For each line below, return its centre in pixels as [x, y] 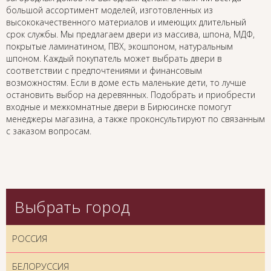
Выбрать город [72, 207]
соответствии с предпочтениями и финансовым [104, 71]
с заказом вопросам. [49, 131]
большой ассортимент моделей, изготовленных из [109, 10]
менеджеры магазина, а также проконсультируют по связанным [135, 119]
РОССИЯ [30, 239]
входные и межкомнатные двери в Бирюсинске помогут [119, 107]
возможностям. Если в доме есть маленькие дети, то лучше [126, 83]
